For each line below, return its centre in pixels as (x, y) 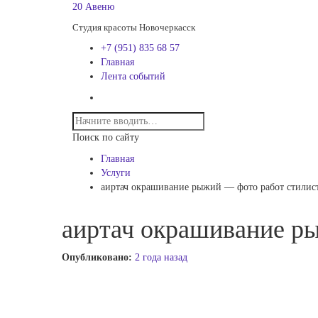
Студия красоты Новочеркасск (134, 27)
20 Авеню (93, 7)
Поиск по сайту (106, 137)
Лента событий (133, 76)
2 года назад (161, 257)
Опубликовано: (98, 257)
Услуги (116, 173)
